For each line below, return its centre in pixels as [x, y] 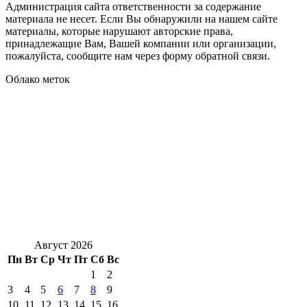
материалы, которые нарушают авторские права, [119, 32]
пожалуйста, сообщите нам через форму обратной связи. [138, 56]
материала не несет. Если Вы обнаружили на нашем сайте [142, 19]
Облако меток [38, 79]
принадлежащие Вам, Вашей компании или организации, [141, 44]
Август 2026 [63, 245]
